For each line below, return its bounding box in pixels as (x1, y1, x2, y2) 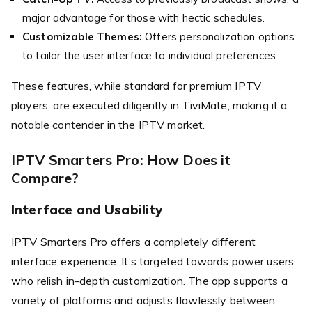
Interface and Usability (11, 201, 163, 218)
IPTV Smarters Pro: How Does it (11, 150, 231, 169)
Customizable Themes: (22, 29, 142, 43)
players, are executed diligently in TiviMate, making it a (11, 97, 288, 112)
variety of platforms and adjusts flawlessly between (11, 292, 276, 307)
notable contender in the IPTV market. (11, 117, 205, 132)
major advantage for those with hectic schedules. (22, 10, 265, 24)
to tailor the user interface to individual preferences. (22, 48, 279, 62)
